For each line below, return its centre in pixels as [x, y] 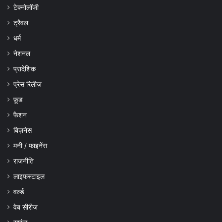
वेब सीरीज [26, 207]
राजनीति [24, 161]
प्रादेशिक [25, 69]
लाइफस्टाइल [29, 177]
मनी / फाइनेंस [30, 146]
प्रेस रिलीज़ [28, 84]
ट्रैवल [21, 23]
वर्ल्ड [19, 192]
